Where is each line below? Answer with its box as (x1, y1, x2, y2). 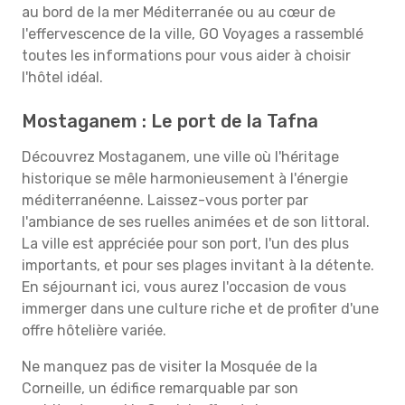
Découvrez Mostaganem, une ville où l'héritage (22, 148, 339, 165)
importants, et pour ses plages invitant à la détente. (22, 257, 374, 274)
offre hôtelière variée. (22, 322, 166, 339)
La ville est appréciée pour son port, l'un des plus (22, 235, 349, 252)
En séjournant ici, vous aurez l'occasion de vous (22, 278, 346, 296)
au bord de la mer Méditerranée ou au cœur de (22, 4, 335, 21)
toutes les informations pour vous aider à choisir (22, 47, 351, 64)
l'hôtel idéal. (22, 69, 103, 86)
